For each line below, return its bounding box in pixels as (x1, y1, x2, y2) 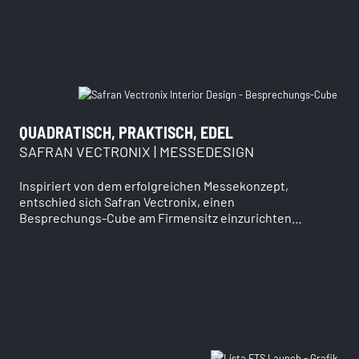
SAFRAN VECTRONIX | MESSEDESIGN (19, 142, 254, 160)
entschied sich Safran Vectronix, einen (19, 193, 235, 209)
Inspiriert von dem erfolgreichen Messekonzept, (19, 177, 288, 193)
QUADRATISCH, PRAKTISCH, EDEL (19, 122, 233, 142)
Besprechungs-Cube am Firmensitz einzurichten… (19, 209, 302, 225)
